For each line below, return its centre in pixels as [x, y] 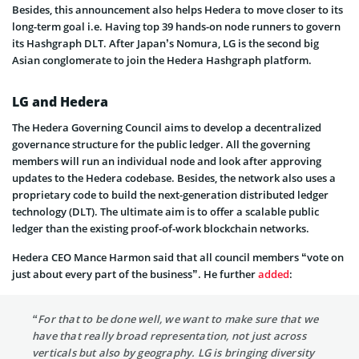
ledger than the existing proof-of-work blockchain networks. [161, 228]
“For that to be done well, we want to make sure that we [175, 319]
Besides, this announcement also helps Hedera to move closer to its [177, 9]
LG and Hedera [60, 101]
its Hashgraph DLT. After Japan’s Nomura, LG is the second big [165, 43]
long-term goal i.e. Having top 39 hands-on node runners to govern [176, 26]
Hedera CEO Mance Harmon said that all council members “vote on [178, 257]
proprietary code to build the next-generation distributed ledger [170, 194]
